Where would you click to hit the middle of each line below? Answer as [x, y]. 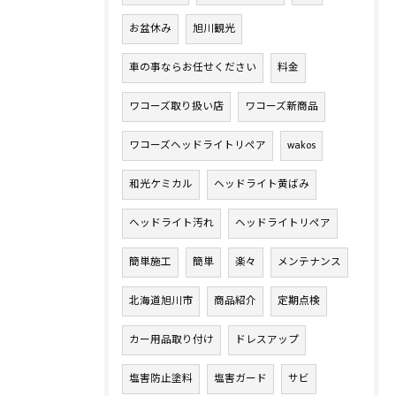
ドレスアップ [267, 340]
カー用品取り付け [171, 340]
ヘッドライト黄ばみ [262, 185]
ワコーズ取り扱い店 [176, 107]
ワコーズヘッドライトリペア [198, 146]
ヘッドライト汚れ [171, 224]
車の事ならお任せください [193, 68]
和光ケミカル [161, 185]
